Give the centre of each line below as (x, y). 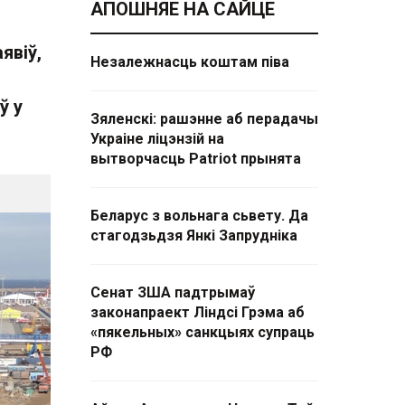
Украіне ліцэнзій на (157, 139)
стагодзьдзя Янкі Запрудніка (194, 235)
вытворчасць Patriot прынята (196, 159)
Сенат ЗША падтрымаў (173, 292)
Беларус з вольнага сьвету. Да (199, 216)
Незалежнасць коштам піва (190, 62)
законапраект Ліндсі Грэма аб (198, 312)
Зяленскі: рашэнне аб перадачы (204, 119)
